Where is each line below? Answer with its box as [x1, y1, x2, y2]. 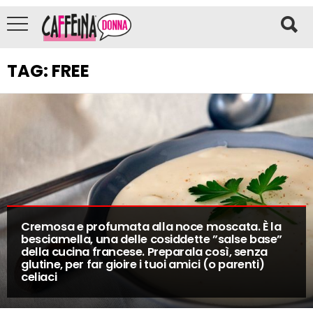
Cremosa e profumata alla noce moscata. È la [21, 218, 282, 235]
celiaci [21, 268, 57, 285]
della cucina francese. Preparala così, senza [21, 243, 268, 260]
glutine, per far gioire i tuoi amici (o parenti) [21, 256, 265, 272]
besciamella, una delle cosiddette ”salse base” [21, 231, 283, 247]
